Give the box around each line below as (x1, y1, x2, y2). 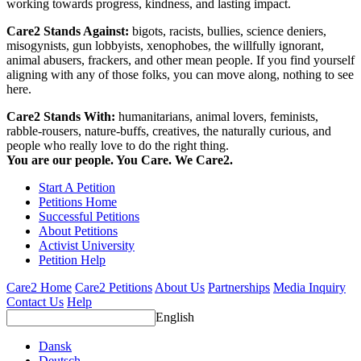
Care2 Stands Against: (6, 23, 132, 38)
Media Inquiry (273, 280, 346, 294)
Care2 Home (6, 280, 72, 294)
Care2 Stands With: (6, 109, 118, 123)
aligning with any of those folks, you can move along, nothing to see (6, 67, 354, 81)
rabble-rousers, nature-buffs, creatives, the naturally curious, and (6, 123, 331, 138)
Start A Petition (39, 180, 115, 194)
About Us (155, 280, 205, 294)
